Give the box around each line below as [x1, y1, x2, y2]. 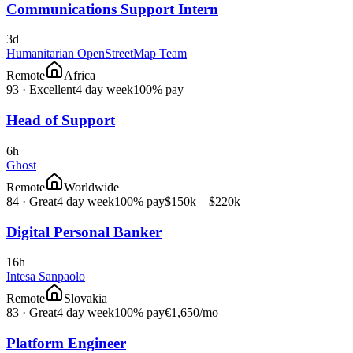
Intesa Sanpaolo [6, 269, 85, 284]
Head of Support [6, 112, 115, 129]
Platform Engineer [6, 334, 126, 351]
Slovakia [64, 292, 107, 306]
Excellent [29, 83, 76, 97]
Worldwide [64, 180, 119, 194]
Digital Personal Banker [6, 223, 162, 240]
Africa [64, 69, 95, 83]
